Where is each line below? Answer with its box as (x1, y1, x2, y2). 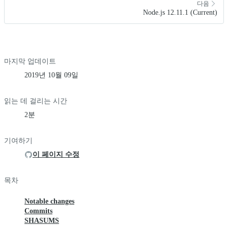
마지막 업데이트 (4, 58, 56, 66)
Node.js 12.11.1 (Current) (143, 9, 217, 17)
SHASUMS (24, 217, 59, 225)
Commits (24, 207, 52, 215)
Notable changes (24, 197, 74, 206)
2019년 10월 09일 (24, 71, 78, 79)
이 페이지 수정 (33, 151, 79, 159)
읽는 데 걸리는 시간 (4, 97, 67, 105)
